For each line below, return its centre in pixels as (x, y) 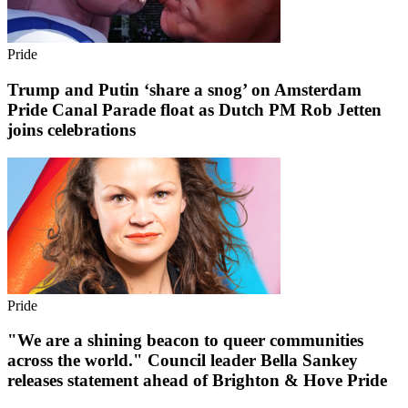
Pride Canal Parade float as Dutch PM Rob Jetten (194, 109)
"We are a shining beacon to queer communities (185, 341)
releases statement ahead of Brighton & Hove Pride (197, 381)
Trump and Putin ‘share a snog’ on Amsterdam (184, 89)
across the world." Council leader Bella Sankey (183, 361)
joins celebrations (71, 129)
